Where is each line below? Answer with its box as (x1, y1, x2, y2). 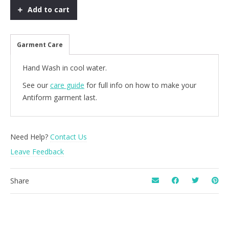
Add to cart (28, 4, 70, 14)
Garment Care (17, 40, 63, 49)
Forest (10, 9, 31, 19)
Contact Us (50, 131, 87, 142)
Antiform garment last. (22, 92, 97, 102)
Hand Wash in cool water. (22, 62, 107, 73)
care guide (50, 80, 84, 90)
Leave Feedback (10, 146, 64, 156)
